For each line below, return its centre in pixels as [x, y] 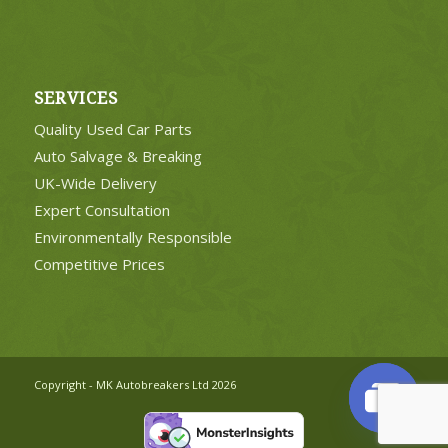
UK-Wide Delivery [95, 183]
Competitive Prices [99, 264]
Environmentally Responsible [132, 237]
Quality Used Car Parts [112, 129]
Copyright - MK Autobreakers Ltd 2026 [134, 385]
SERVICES [75, 99]
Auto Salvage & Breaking [117, 156]
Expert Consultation [101, 210]
